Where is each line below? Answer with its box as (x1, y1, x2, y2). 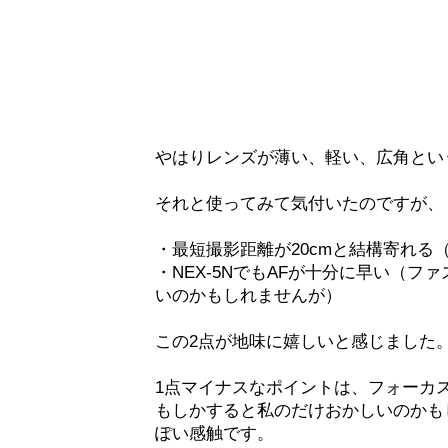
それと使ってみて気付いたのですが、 (155, 194, 444, 213)
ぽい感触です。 (155, 424, 274, 443)
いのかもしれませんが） (155, 286, 342, 305)
